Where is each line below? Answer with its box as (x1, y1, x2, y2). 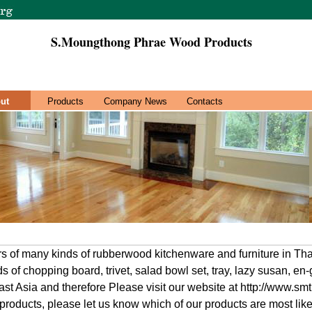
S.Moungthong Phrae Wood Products (50, 33, 252, 51)
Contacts (187, 96, 223, 107)
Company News (103, 96, 167, 107)
